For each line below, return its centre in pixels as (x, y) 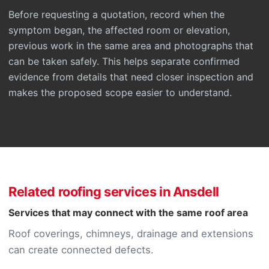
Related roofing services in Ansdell (114, 192)
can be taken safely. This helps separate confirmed (124, 61)
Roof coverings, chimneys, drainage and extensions (131, 234)
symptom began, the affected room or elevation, (119, 30)
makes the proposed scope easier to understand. (120, 92)
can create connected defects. (81, 250)
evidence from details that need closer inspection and (131, 77)
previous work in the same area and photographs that (131, 46)
